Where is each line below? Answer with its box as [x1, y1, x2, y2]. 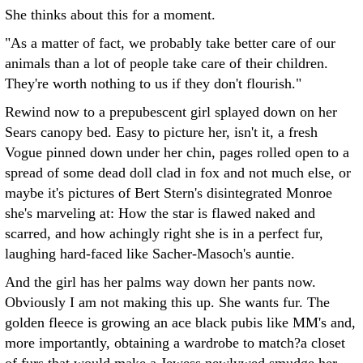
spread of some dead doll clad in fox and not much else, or [5, 164, 351, 181]
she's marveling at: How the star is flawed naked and [5, 205, 315, 221]
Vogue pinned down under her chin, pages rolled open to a [5, 144, 349, 160]
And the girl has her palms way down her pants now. [5, 274, 316, 290]
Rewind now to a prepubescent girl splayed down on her [5, 104, 337, 120]
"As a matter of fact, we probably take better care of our [5, 35, 335, 51]
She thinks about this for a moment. [5, 6, 216, 23]
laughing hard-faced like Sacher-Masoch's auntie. [5, 246, 295, 262]
